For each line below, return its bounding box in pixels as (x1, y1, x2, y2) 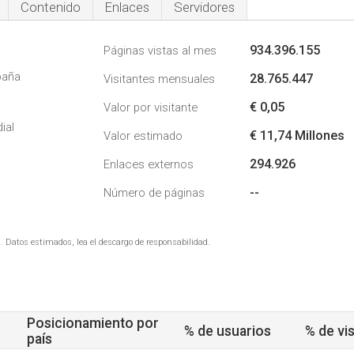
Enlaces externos (104, 157, 194, 171)
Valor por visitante (104, 100, 198, 115)
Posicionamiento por (27, 315, 159, 331)
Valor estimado (104, 129, 183, 143)
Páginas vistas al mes (104, 43, 217, 58)
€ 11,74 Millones (250, 128, 345, 143)
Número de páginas (104, 186, 205, 200)
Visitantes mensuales (104, 72, 215, 86)
